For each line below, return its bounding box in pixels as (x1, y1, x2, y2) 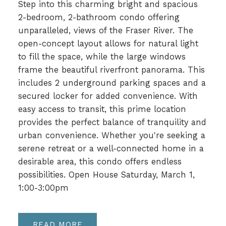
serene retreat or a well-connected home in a (18, 144, 204, 154)
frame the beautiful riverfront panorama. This (18, 65, 205, 75)
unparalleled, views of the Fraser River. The (18, 26, 193, 36)
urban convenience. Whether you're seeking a (18, 131, 205, 141)
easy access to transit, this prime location (18, 104, 186, 115)
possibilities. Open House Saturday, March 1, (18, 170, 195, 180)
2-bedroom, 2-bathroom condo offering (18, 13, 180, 23)
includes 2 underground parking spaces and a (18, 78, 206, 88)
